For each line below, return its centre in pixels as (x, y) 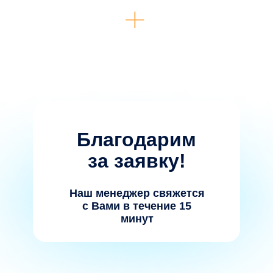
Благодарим (136, 140)
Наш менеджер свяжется (137, 193)
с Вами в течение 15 (137, 206)
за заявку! (136, 161)
